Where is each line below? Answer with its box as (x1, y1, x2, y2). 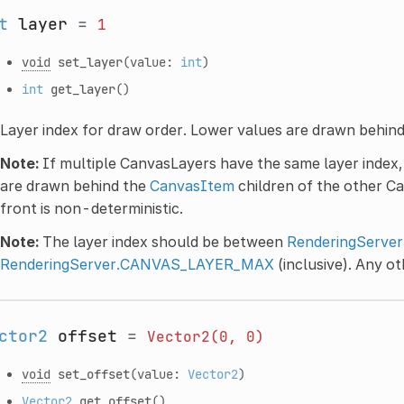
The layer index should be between (38, 232, 287, 251)
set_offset (57, 364, 130, 382)
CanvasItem (149, 176, 234, 195)
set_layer (57, 52, 123, 70)
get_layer (50, 79, 115, 97)
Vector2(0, (146, 326, 237, 346)
